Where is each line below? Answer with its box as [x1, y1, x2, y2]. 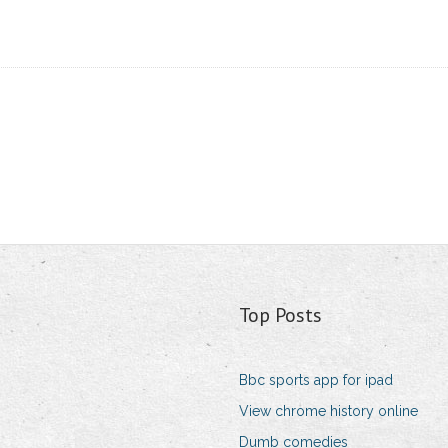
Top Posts [238, 302, 322, 329]
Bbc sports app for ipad [238, 372, 393, 389]
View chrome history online [238, 403, 418, 420]
